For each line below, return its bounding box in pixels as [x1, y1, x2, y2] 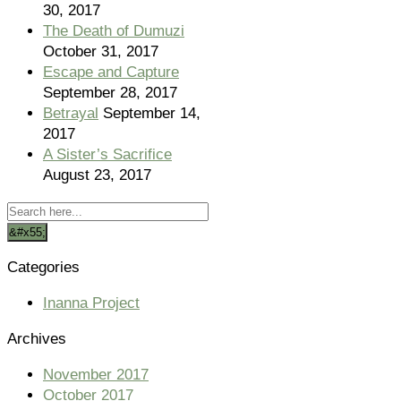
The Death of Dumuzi [43, 21, 184, 39]
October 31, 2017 [43, 42, 158, 60]
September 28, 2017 [43, 83, 177, 101]
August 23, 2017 [43, 166, 151, 183]
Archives [7, 329, 66, 347]
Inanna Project [43, 294, 140, 311]
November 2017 [43, 365, 149, 383]
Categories [7, 258, 80, 276]
